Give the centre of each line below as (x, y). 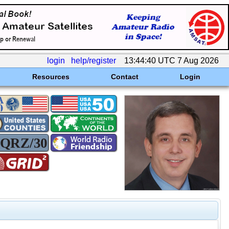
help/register (94, 61)
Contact (124, 77)
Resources (51, 77)
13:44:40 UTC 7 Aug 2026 (171, 61)
